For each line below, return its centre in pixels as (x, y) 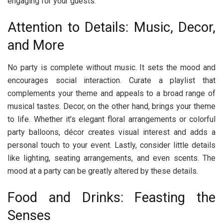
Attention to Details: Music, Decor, (111, 28)
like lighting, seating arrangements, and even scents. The (111, 158)
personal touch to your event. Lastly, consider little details (111, 145)
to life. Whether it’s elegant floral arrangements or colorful (111, 119)
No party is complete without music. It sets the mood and (111, 67)
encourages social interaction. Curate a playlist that (111, 80)
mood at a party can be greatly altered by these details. (103, 171)
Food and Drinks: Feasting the (111, 198)
